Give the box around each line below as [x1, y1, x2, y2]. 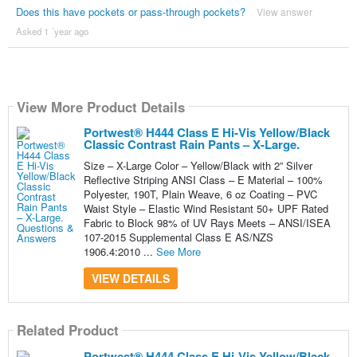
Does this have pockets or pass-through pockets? [15, 4, 245, 20]
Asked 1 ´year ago [15, 25, 88, 38]
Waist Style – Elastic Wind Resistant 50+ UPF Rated [83, 201, 328, 217]
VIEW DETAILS [91, 270, 170, 287]
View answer [256, 5, 312, 19]
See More [155, 244, 201, 260]
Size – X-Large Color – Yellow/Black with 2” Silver [83, 158, 312, 174]
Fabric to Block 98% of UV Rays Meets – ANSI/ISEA [83, 215, 331, 231]
